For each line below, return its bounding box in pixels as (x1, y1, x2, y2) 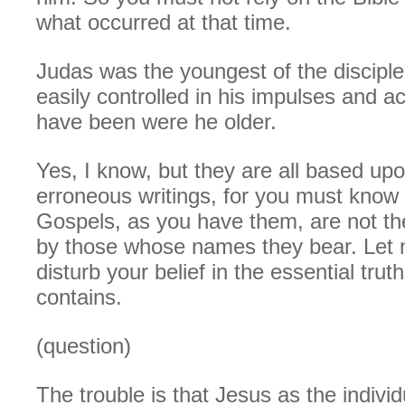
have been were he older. (36, 109, 277, 135)
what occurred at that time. (36, 10, 291, 35)
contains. (36, 285, 122, 310)
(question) (36, 334, 131, 359)
